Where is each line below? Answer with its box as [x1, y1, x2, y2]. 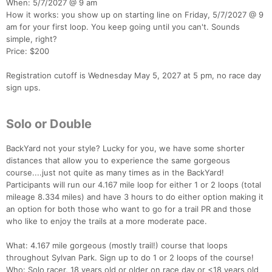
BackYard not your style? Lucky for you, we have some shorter [6, 143, 245, 154]
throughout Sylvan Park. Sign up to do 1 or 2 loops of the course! [6, 253, 254, 263]
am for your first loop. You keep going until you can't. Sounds [6, 22, 240, 32]
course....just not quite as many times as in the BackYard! [6, 168, 224, 178]
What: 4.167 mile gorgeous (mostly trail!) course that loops [6, 240, 228, 251]
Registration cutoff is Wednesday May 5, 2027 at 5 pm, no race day [6, 70, 261, 81]
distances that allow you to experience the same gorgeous [6, 155, 230, 166]
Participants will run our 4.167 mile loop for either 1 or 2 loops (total [6, 180, 261, 190]
